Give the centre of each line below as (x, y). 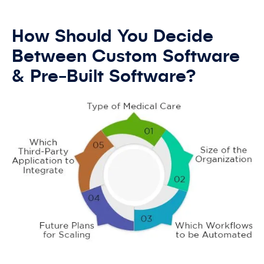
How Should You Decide (113, 37)
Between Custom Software (126, 57)
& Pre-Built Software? (109, 77)
